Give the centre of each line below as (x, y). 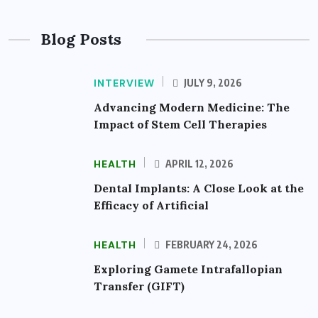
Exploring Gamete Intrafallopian (188, 269)
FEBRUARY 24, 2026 (210, 245)
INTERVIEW (124, 83)
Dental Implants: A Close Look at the (199, 188)
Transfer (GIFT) (139, 286)
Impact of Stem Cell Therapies (180, 125)
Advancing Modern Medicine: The (192, 108)
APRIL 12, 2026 (198, 164)
